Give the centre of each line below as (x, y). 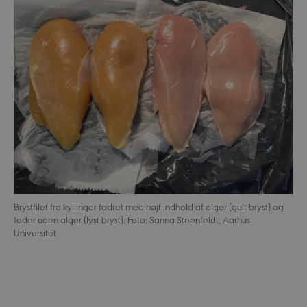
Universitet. (36, 233)
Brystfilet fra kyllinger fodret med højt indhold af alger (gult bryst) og (148, 207)
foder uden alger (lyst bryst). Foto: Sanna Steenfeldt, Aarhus (132, 220)
